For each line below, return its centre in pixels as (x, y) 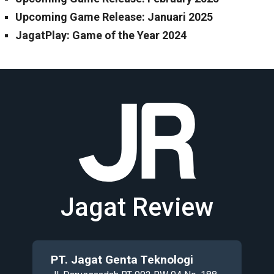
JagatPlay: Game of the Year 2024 (101, 35)
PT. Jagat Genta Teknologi (122, 259)
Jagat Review (137, 207)
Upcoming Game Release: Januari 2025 (114, 17)
